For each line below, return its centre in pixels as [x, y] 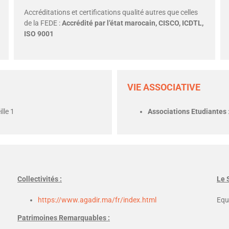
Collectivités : [40, 179]
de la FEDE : [43, 23]
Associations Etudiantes [187, 111]
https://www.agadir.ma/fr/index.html [97, 200]
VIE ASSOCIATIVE [164, 87]
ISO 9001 [39, 34]
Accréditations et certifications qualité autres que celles [111, 12]
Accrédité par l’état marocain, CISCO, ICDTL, [133, 23]
